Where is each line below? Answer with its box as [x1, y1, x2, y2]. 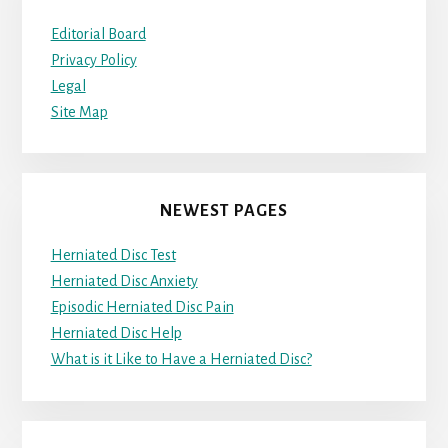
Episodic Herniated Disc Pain [50, 299, 234, 316]
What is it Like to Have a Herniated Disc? [50, 351, 312, 368]
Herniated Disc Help [50, 325, 182, 342]
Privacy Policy [50, 51, 137, 68]
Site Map [50, 103, 108, 120]
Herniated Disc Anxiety [50, 273, 198, 290]
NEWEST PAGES [160, 202, 288, 221]
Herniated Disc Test [50, 247, 176, 264]
